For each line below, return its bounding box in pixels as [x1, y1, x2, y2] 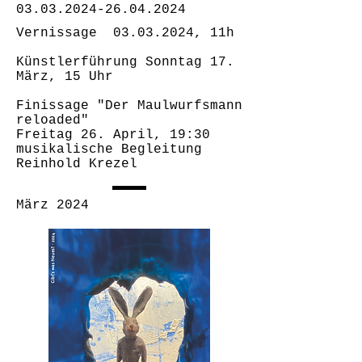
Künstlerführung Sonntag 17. [16, 55, 234, 69]
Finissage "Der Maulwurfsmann [16, 99, 242, 113]
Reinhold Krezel [16, 157, 137, 171]
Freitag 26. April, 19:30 [16, 128, 210, 142]
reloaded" [16, 113, 89, 128]
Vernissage [16, 26, 113, 40]
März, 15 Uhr [16, 69, 113, 84]
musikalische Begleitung [16, 142, 202, 157]
